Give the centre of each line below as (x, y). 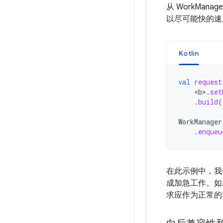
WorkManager (200, 122)
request (208, 82)
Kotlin (189, 53)
